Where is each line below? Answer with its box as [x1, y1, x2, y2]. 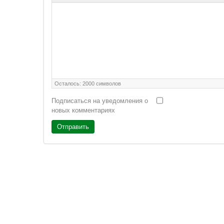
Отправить [57, 122, 89, 130]
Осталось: [54, 80, 82, 86]
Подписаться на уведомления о [51, 96, 148, 104]
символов [94, 80, 121, 86]
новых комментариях [51, 106, 115, 114]
